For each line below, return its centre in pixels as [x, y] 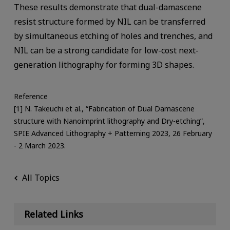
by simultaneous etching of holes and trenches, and [113, 36]
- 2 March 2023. [40, 145]
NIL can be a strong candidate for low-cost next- [106, 50]
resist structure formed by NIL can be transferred [109, 21]
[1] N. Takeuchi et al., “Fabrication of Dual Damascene [104, 108]
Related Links [53, 214]
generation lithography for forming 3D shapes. [104, 64]
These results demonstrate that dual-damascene [108, 7]
